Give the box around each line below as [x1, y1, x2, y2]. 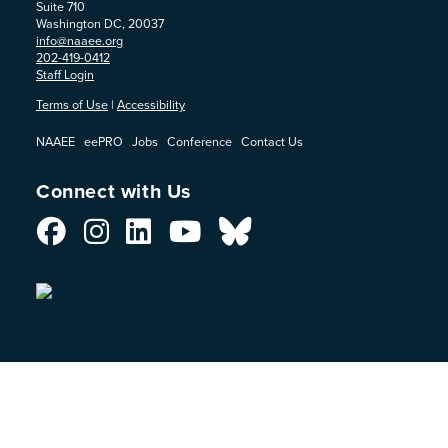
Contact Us [241, 131, 303, 151]
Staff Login [36, 65, 94, 84]
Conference [167, 131, 232, 151]
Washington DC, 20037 [36, 14, 164, 33]
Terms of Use [36, 94, 108, 114]
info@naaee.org [36, 31, 123, 50]
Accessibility [117, 94, 185, 114]
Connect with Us [36, 176, 191, 206]
